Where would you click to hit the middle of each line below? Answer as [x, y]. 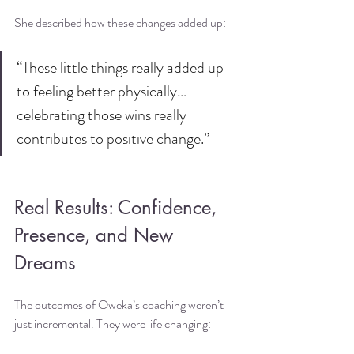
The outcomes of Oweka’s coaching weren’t [120, 305]
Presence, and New [96, 235]
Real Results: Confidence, [118, 208]
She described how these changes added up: [120, 23]
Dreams [45, 263]
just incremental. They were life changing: [113, 324]
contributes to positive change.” [113, 139]
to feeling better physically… [103, 92]
